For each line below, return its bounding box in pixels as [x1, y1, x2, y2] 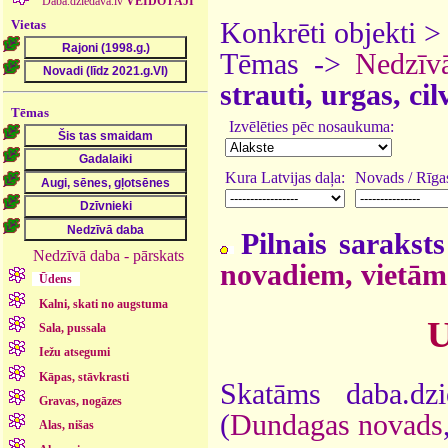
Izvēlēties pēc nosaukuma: [225, 118, 394, 135]
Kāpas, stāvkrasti [39, 369, 130, 384]
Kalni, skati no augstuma [39, 296, 169, 311]
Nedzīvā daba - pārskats [33, 247, 185, 264]
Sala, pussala [39, 320, 107, 335]
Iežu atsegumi [39, 345, 111, 360]
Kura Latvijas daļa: [225, 169, 345, 186]
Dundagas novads [230, 408, 443, 441]
